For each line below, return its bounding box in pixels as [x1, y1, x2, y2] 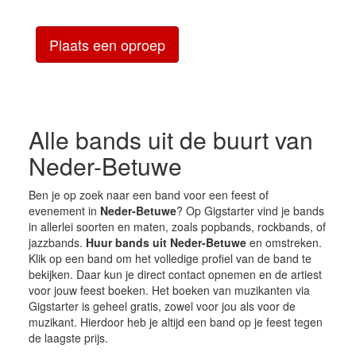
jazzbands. [28, 234, 86, 250]
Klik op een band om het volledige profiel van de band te [28, 250, 311, 266]
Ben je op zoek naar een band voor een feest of [28, 186, 269, 203]
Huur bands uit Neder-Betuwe [85, 234, 246, 250]
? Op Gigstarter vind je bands [176, 202, 324, 219]
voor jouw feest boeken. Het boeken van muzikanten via [28, 281, 310, 298]
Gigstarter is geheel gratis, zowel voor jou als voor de [28, 297, 296, 314]
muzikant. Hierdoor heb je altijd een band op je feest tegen [28, 313, 323, 330]
